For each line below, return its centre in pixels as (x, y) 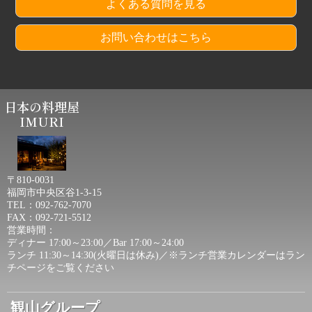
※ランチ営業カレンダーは (227, 255)
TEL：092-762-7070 (49, 205)
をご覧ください (80, 267)
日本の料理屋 (42, 107)
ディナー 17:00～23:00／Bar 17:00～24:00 (100, 242)
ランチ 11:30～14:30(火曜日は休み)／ (88, 255)
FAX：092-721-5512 (49, 217)
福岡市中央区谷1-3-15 (54, 192)
